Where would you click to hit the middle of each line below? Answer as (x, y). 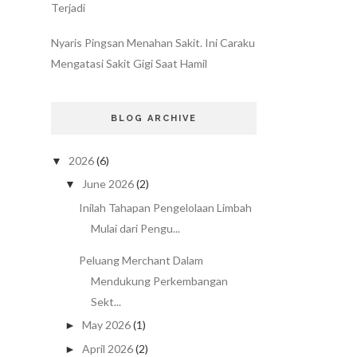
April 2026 (107, 348)
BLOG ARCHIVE (154, 118)
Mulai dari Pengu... (135, 228)
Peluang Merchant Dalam (141, 260)
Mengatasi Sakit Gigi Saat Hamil (129, 63)
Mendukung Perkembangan (159, 280)
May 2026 (106, 325)
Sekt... (106, 301)
